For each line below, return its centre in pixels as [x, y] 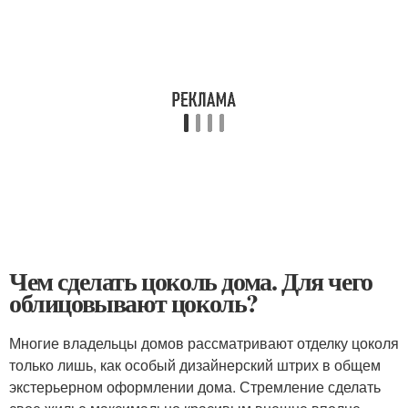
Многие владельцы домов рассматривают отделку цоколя [204, 343]
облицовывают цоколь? [133, 303]
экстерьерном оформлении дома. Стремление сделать [195, 387]
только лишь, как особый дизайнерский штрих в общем [195, 365]
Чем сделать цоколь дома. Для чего [191, 281]
